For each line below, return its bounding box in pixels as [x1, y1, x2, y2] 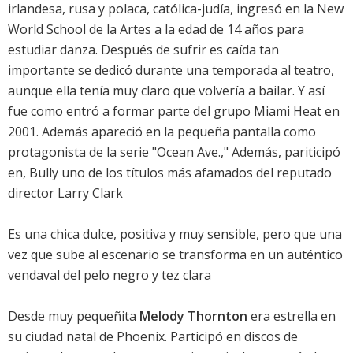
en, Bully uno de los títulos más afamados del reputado [8, 164, 332, 182]
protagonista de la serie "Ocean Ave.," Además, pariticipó [8, 143, 340, 162]
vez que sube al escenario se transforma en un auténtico [8, 246, 343, 264]
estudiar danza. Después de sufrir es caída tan [8, 41, 279, 59]
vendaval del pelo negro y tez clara [8, 266, 211, 284]
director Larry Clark [8, 184, 123, 203]
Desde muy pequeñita [8, 307, 139, 325]
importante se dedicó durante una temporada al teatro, [8, 61, 334, 80]
